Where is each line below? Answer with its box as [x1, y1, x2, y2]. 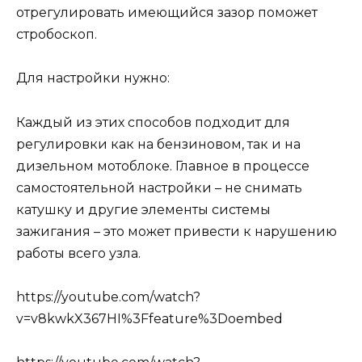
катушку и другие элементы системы [16, 201, 271, 217]
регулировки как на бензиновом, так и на [16, 136, 301, 152]
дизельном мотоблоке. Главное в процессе [16, 158, 309, 174]
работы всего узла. [16, 245, 141, 261]
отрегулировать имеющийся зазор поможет [16, 5, 318, 21]
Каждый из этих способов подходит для [16, 114, 290, 130]
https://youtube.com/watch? [16, 288, 200, 305]
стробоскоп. [16, 27, 97, 43]
